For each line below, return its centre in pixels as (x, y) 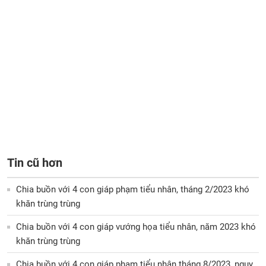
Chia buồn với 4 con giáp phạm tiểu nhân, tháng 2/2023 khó (133, 189)
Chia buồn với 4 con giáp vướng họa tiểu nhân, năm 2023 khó (136, 227)
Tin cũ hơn (35, 162)
